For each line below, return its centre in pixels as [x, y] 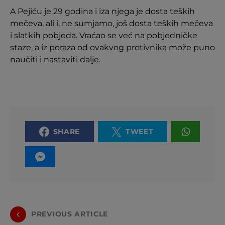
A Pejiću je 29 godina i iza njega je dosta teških [102, 11]
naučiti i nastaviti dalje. [55, 59]
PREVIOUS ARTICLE [70, 214]
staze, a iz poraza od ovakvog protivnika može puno [113, 47]
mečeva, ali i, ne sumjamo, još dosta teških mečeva [111, 23]
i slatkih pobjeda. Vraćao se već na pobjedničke [104, 35]
